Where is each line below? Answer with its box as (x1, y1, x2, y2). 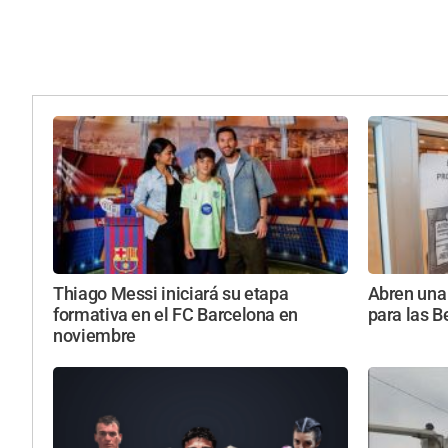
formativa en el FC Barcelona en (53, 304, 299, 325)
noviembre (53, 325, 136, 346)
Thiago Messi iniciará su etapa (53, 283, 289, 304)
